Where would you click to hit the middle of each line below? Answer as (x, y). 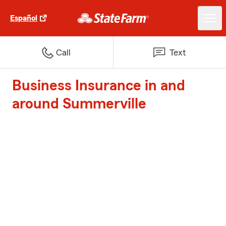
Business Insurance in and (99, 86)
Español (24, 18)
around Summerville (79, 104)
